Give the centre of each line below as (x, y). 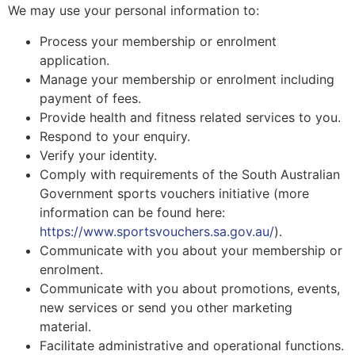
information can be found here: (132, 212)
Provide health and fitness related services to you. (190, 117)
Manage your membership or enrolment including (187, 79)
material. (65, 326)
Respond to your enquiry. (115, 136)
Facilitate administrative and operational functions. (192, 345)
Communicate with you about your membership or (191, 250)
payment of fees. (90, 98)
